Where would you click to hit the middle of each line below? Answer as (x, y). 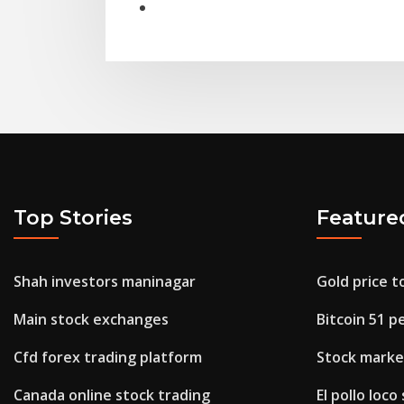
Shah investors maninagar (105, 282)
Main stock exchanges (91, 320)
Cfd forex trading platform (108, 358)
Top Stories (73, 217)
